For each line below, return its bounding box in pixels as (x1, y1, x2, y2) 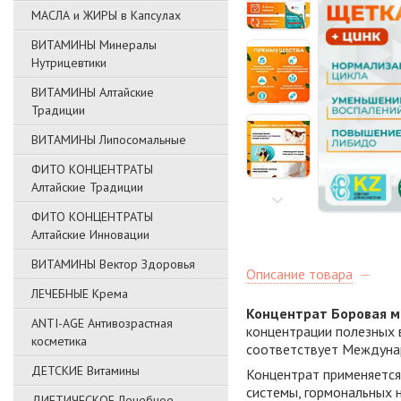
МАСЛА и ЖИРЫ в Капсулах (31, 7, 181, 23)
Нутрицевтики (31, 55, 107, 71)
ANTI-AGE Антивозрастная (31, 315, 173, 331)
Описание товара (246, 265, 353, 284)
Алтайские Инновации (31, 226, 149, 243)
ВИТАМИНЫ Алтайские (31, 84, 154, 100)
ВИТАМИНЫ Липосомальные (31, 132, 186, 148)
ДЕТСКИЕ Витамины (31, 363, 140, 379)
